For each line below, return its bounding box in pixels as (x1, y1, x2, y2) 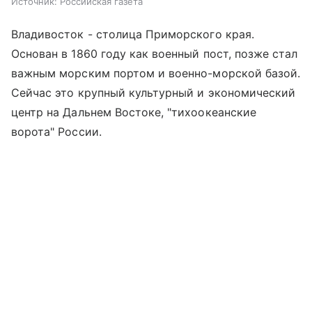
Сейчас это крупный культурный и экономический (11, 85, 296, 100)
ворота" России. (11, 124, 102, 139)
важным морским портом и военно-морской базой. (11, 65, 301, 80)
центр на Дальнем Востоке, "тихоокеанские (11, 104, 256, 119)
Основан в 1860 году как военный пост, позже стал (11, 46, 298, 61)
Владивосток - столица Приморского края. (11, 26, 254, 41)
